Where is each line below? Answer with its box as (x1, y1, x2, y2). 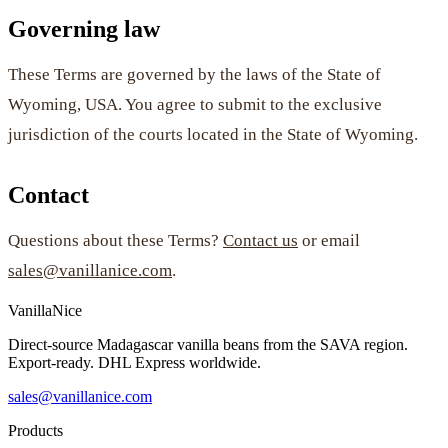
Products (8, 421, 63, 439)
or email (298, 230, 360, 250)
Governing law (8, 15, 160, 42)
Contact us (223, 230, 298, 250)
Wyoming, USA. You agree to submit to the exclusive (8, 94, 382, 114)
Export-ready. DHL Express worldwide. (8, 353, 261, 371)
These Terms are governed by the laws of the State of (8, 64, 381, 84)
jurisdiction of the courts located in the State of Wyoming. (8, 124, 418, 144)
